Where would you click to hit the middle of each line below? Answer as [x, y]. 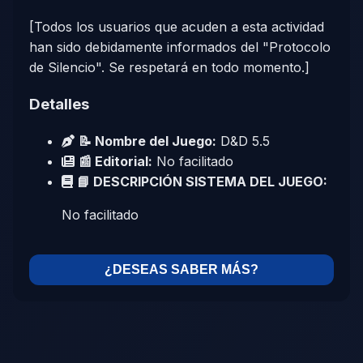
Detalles [59, 105]
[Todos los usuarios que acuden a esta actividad [177, 26]
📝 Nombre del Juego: [147, 141]
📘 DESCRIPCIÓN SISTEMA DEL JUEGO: [202, 182]
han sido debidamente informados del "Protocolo [180, 47]
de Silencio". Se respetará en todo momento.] [169, 67]
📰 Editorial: [115, 162]
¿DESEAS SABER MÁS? [181, 270]
